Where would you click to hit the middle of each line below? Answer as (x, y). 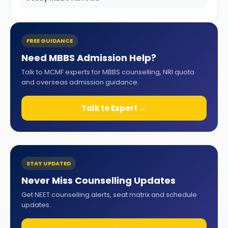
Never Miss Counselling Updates (98, 180)
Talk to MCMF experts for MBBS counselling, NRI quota (108, 72)
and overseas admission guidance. (80, 82)
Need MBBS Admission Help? (89, 58)
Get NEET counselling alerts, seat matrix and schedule (109, 194)
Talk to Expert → (114, 108)
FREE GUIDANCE (50, 40)
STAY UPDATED (49, 163)
